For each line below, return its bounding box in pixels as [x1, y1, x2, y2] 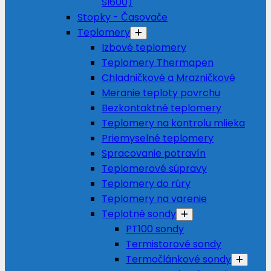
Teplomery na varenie [102, 192, 207, 206]
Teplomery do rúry [102, 177, 191, 191]
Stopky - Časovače [77, 10, 168, 24]
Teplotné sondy [102, 207, 176, 221]
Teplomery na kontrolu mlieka [102, 116, 245, 130]
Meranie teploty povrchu [102, 86, 220, 100]
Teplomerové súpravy [102, 162, 207, 175]
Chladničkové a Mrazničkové [102, 71, 235, 85]
